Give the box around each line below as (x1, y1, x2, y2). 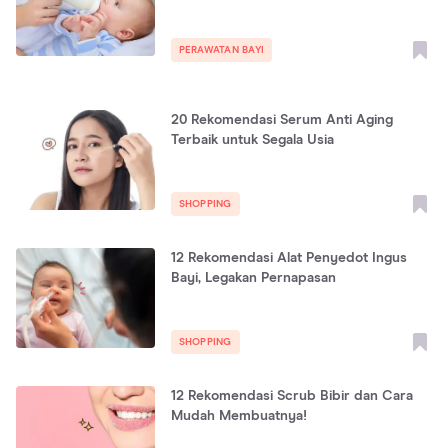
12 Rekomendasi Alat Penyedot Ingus (170, 251, 407, 265)
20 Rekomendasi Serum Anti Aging (170, 113, 393, 127)
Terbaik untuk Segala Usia (170, 133, 334, 147)
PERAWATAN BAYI (178, 45, 265, 55)
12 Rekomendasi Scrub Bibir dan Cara (170, 389, 413, 403)
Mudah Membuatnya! (170, 409, 307, 423)
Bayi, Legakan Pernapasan (170, 271, 336, 285)
